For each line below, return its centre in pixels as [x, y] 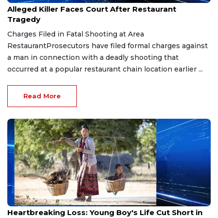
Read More [42, 96]
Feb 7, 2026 [24, 202]
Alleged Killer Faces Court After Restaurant [92, 9]
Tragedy [24, 19]
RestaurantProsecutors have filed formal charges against [108, 45]
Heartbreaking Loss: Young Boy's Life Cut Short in [105, 212]
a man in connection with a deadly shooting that [93, 57]
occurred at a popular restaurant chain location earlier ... [105, 69]
